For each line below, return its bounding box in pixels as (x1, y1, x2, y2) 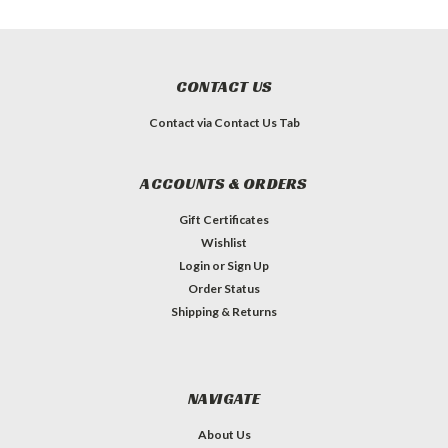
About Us (197, 426, 251, 442)
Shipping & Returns (171, 303, 277, 319)
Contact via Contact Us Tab (148, 114, 300, 130)
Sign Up (227, 257, 270, 273)
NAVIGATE (187, 387, 261, 409)
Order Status (188, 280, 260, 296)
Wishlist (201, 234, 247, 250)
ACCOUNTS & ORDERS (140, 172, 308, 194)
